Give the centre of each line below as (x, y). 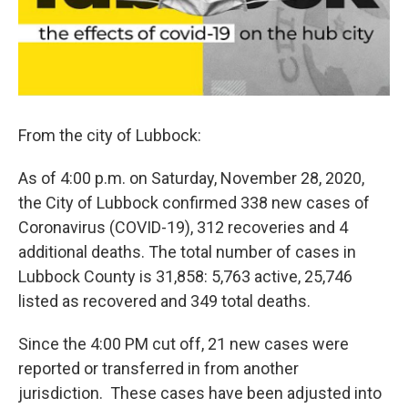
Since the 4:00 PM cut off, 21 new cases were (184, 344)
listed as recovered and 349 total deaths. (164, 301)
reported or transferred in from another (158, 369)
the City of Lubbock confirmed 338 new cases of (194, 203)
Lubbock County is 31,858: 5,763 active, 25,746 (185, 277)
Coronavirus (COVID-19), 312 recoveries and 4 (183, 228)
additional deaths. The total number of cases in (187, 252)
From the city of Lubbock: (110, 136)
